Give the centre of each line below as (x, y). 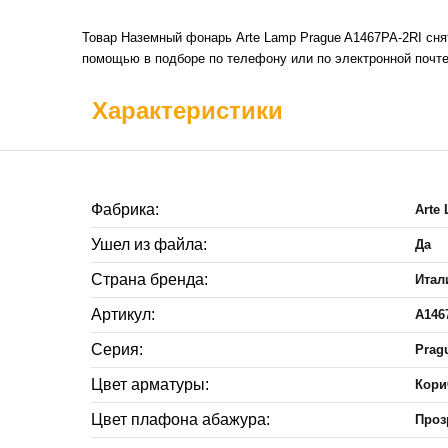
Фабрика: (125, 210)
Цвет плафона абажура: (180, 420)
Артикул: (123, 315)
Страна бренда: (149, 280)
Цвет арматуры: (150, 385)
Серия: (117, 350)
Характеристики (187, 111)
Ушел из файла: (149, 245)
